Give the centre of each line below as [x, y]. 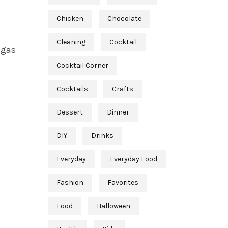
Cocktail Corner [82, 66]
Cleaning [71, 42]
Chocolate [124, 19]
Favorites [123, 183]
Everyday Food [133, 159]
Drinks [102, 136]
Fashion [70, 183]
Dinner [118, 112]
